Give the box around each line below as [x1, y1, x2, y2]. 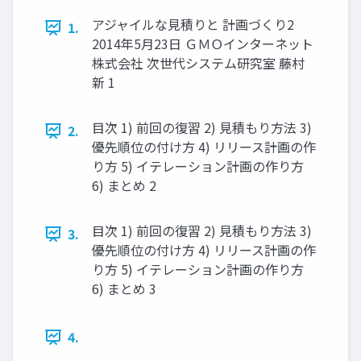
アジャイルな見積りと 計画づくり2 [92, 15, 294, 35]
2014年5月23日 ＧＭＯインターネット [92, 34, 313, 54]
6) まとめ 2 [92, 176, 156, 196]
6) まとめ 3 [92, 279, 156, 299]
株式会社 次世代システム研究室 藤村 [92, 53, 305, 73]
